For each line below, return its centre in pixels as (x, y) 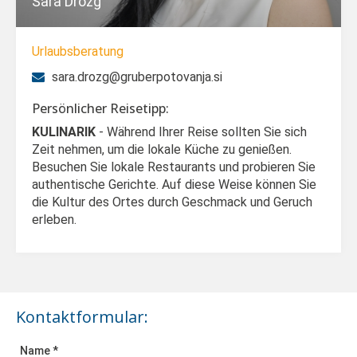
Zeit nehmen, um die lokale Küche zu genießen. (162, 149)
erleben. (54, 220)
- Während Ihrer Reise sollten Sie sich (201, 132)
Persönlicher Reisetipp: (100, 108)
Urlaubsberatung (78, 51)
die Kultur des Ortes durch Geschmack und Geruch (172, 202)
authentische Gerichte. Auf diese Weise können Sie (174, 184)
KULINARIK (64, 132)
